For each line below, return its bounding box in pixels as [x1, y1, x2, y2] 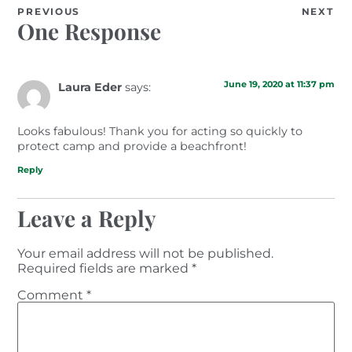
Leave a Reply [17, 203, 157, 233]
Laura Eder [58, 80, 123, 95]
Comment [17, 288, 87, 303]
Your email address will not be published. [17, 245, 274, 261]
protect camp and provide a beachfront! [17, 139, 247, 154]
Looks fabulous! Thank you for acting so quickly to [17, 124, 303, 139]
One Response [17, 16, 162, 46]
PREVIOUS [17, 5, 81, 17]
